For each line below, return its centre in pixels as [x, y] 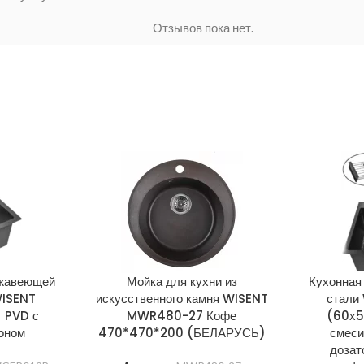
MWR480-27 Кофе [182, 315]
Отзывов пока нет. [203, 27]
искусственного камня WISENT [182, 298]
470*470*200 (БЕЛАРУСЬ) [182, 332]
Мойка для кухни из [182, 281]
